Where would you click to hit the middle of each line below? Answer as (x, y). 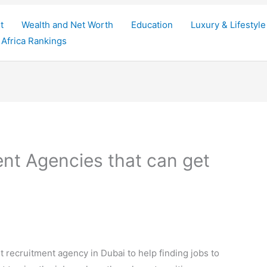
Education (152, 25)
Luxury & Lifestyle (228, 25)
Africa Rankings (34, 41)
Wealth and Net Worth (67, 25)
